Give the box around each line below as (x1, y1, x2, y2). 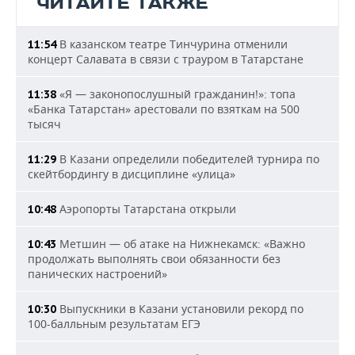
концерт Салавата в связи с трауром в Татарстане (28, 52, 303, 67)
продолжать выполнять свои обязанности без (28, 251, 281, 266)
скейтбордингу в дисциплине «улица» (28, 166, 235, 181)
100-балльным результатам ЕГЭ (28, 316, 200, 331)
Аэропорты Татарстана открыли (56, 201, 236, 216)
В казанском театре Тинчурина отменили (56, 36, 288, 52)
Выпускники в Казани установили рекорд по (56, 301, 303, 316)
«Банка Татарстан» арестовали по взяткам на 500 (28, 101, 300, 116)
